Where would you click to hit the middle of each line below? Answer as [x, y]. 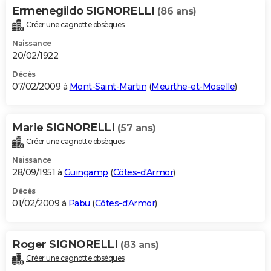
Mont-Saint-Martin [108, 87]
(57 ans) [136, 128]
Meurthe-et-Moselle [193, 87]
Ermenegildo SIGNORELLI [85, 11]
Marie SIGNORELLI [65, 128]
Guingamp [86, 173]
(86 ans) [177, 11]
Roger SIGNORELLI [66, 245]
